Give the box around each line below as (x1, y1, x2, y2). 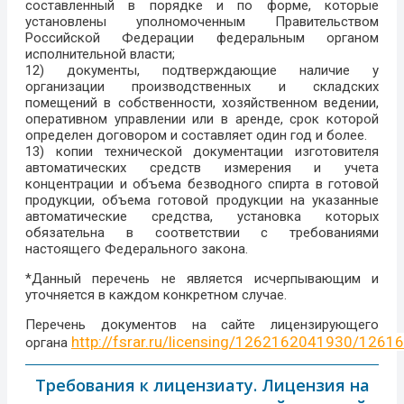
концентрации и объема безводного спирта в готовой (25, 176, 379, 193)
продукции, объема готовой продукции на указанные (25, 192, 379, 209)
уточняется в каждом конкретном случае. (25, 287, 287, 304)
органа (25, 335, 71, 352)
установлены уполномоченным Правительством (25, 14, 379, 31)
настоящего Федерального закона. (25, 241, 248, 258)
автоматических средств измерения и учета (25, 160, 379, 177)
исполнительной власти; (25, 46, 175, 63)
